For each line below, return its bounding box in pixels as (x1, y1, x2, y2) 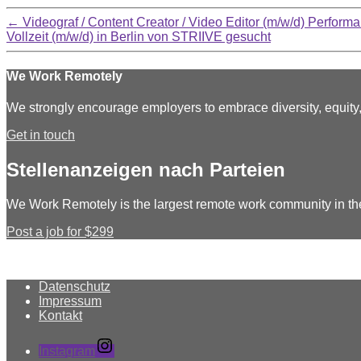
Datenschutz (39, 280, 110, 294)
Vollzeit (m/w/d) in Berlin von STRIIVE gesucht (6, 29, 271, 44)
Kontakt (39, 309, 82, 323)
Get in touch (6, 128, 75, 143)
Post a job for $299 (6, 225, 114, 239)
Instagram (39, 344, 95, 359)
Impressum (39, 294, 102, 309)
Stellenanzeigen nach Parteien (6, 159, 285, 181)
